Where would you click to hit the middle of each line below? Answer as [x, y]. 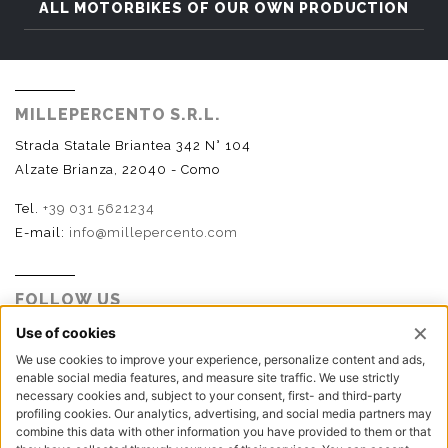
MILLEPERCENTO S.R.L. [118, 115]
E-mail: [42, 233]
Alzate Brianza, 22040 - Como [117, 170]
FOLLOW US [68, 300]
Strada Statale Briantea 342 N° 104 [133, 146]
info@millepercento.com [153, 233]
